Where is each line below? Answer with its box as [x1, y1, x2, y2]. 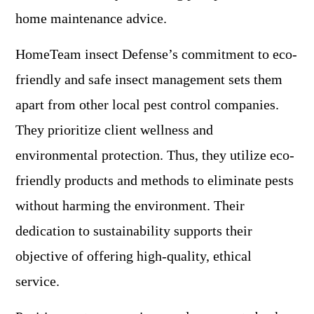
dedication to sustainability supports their [15, 223, 252, 239]
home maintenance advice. [15, 11, 167, 27]
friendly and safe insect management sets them [15, 71, 282, 88]
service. [15, 273, 60, 289]
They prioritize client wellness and [15, 122, 213, 138]
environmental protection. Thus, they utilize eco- [15, 147, 294, 163]
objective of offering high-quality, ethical [15, 248, 252, 264]
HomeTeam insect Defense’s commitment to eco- [15, 46, 297, 62]
